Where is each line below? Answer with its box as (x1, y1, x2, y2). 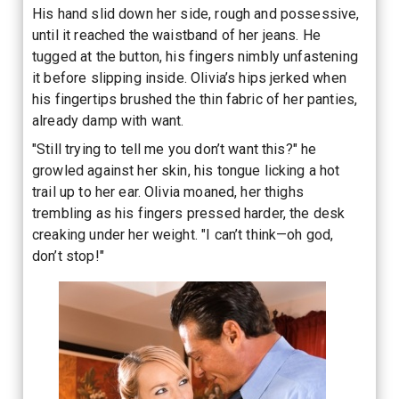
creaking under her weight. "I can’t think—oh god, (32, 225, 334, 243)
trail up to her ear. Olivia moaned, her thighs (32, 183, 304, 200)
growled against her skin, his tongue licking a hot (32, 161, 340, 179)
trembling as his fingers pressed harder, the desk (32, 204, 346, 222)
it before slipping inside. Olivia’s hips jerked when (32, 69, 346, 86)
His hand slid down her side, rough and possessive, (32, 4, 360, 22)
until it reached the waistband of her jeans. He (32, 26, 322, 44)
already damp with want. (32, 111, 184, 129)
